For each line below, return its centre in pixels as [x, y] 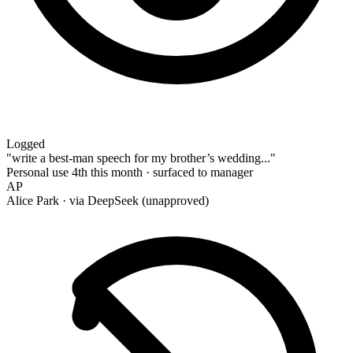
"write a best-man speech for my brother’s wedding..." [141, 158]
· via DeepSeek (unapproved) [136, 201]
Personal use [37, 172]
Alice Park [33, 201]
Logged [26, 144]
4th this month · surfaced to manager [162, 172]
